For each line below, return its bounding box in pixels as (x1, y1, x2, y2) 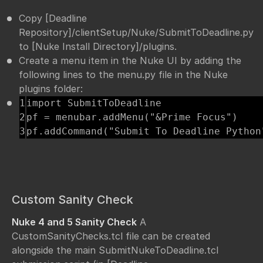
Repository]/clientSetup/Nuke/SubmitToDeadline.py (19, 26, 254, 39)
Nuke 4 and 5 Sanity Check (12, 215, 137, 228)
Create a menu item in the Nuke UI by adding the (19, 55, 241, 67)
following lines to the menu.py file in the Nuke (19, 69, 228, 81)
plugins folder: (19, 83, 83, 95)
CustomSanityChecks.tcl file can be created (12, 230, 210, 242)
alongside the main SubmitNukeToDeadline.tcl (12, 244, 218, 256)
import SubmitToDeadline (26, 97, 161, 109)
